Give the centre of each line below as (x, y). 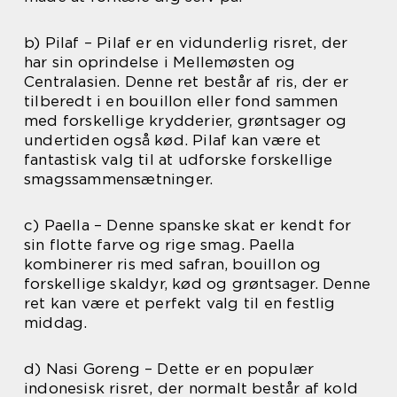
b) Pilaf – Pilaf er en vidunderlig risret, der (186, 42)
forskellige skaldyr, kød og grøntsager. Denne (198, 283)
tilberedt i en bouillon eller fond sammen (181, 101)
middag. (56, 322)
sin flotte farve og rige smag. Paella (160, 244)
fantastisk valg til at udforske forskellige (179, 159)
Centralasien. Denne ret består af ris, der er (187, 81)
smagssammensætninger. (119, 179)
